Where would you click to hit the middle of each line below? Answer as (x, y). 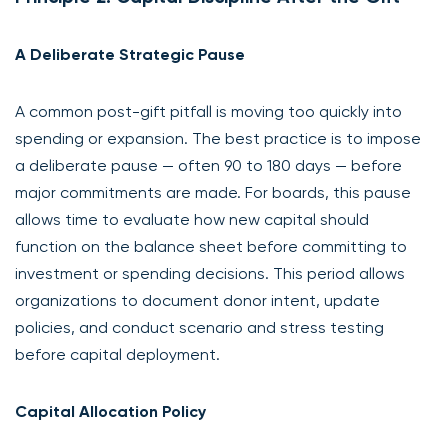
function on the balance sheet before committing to (211, 246)
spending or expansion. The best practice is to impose (218, 138)
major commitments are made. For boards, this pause (213, 192)
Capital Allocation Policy (110, 411)
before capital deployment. (117, 354)
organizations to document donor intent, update (197, 300)
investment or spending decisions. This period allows (210, 273)
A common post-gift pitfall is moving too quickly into (208, 111)
